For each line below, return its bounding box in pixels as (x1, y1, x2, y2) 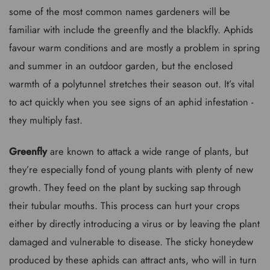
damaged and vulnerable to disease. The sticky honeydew (9, 234, 253, 249)
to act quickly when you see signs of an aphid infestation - (9, 94, 253, 109)
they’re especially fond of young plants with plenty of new (9, 162, 253, 177)
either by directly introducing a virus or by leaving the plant (9, 216, 260, 231)
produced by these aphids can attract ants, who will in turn (9, 253, 257, 267)
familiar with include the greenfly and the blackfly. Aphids (9, 22, 253, 37)
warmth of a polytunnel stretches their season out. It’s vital (9, 76, 254, 91)
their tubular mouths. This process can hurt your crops (9, 198, 240, 213)
